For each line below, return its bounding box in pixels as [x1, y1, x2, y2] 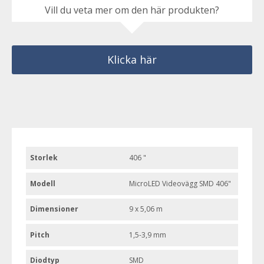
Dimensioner [30, 204, 79, 214]
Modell [30, 178, 56, 189]
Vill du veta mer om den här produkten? [45, 4, 219, 17]
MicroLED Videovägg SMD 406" [129, 178, 232, 189]
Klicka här [107, 52, 157, 67]
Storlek [30, 153, 58, 163]
